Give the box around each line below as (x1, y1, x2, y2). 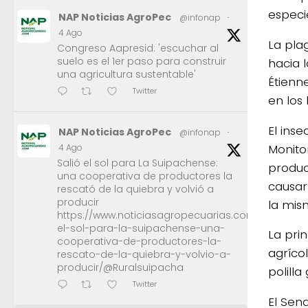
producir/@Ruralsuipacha (57, 261, 184, 275)
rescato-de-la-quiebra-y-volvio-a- (57, 247, 231, 262)
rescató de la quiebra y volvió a (57, 182, 214, 197)
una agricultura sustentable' (57, 67, 196, 82)
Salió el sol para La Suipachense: (57, 156, 218, 170)
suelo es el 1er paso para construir (57, 54, 226, 69)
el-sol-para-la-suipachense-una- (57, 221, 225, 236)
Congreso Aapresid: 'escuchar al (57, 41, 219, 56)
